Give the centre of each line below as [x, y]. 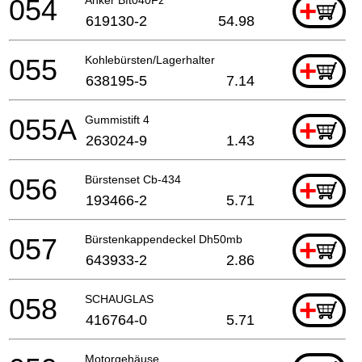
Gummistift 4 [117, 119]
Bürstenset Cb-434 [133, 179]
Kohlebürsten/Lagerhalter [150, 59]
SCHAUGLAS [119, 299]
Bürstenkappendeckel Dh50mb [164, 239]
